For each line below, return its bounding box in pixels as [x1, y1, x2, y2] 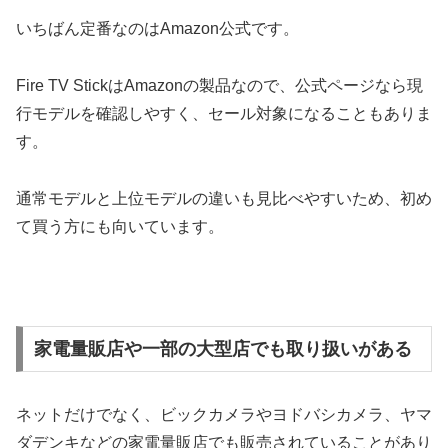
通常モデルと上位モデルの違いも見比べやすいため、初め [16, 189, 432, 207]
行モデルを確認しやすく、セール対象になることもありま [16, 104, 432, 122]
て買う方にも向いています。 [16, 217, 224, 235]
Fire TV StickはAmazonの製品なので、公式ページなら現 [16, 76, 423, 94]
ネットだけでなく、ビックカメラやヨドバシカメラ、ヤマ [16, 405, 432, 423]
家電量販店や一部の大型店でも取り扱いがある [33, 339, 412, 360]
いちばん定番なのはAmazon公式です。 [16, 20, 299, 38]
